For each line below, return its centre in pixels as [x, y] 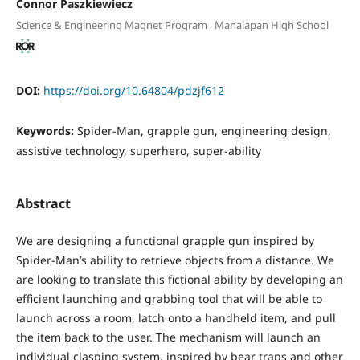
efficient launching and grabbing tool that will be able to [169, 299]
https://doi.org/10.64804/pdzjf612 [133, 91]
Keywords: [46, 131]
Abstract [43, 204]
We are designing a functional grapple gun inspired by [165, 241]
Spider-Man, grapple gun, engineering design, [204, 131]
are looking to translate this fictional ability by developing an [179, 280]
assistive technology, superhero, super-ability [138, 151]
